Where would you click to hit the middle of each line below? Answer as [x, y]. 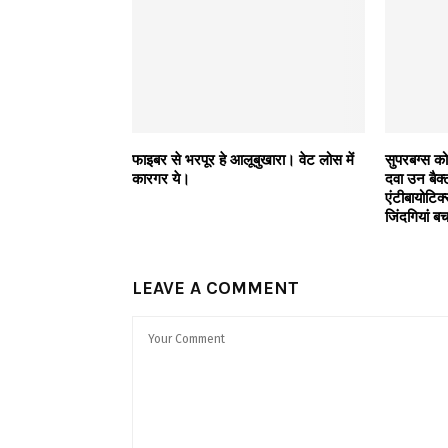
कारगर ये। [161, 178]
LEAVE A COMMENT [215, 287]
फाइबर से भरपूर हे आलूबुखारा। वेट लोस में [243, 159]
